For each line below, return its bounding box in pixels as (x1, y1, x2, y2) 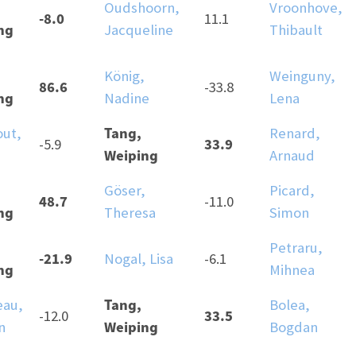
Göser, (104, 181, 145, 200)
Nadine (104, 89, 149, 108)
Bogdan (269, 318, 318, 337)
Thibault (269, 21, 323, 40)
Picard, (269, 181, 315, 200)
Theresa (104, 203, 156, 222)
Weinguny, (269, 67, 335, 86)
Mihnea (269, 261, 315, 280)
